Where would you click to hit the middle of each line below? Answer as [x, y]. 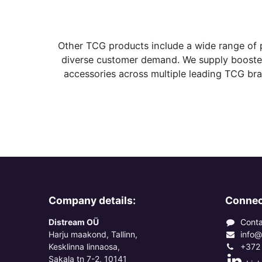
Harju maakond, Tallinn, [93, 234]
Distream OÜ [73, 222]
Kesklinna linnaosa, [84, 247]
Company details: [92, 200]
